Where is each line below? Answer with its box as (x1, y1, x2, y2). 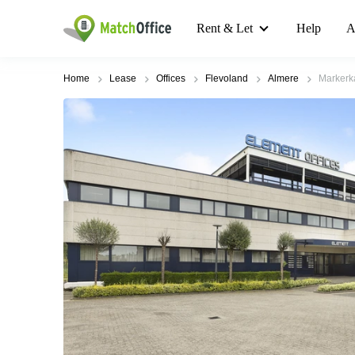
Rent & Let (197, 21, 253, 35)
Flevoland (205, 73, 248, 84)
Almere (268, 73, 299, 84)
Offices (156, 73, 185, 84)
